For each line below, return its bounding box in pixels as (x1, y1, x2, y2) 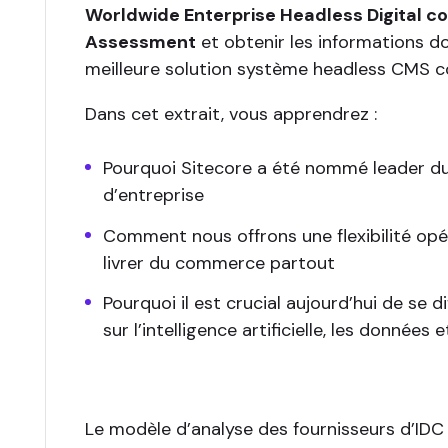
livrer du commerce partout (102, 250, 335, 275)
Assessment (84, 30, 196, 54)
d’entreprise (102, 183, 204, 207)
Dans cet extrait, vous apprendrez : (84, 102, 377, 126)
